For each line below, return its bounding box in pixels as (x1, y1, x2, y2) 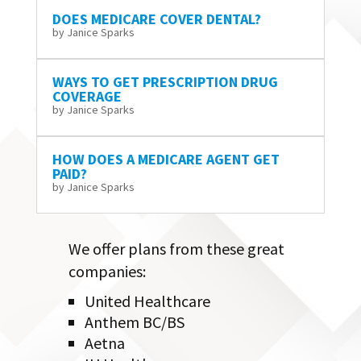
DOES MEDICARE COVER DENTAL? (52, 9, 261, 28)
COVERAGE (52, 86, 122, 106)
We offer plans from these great (68, 238, 284, 259)
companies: (68, 260, 146, 281)
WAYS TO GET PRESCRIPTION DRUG (52, 72, 278, 91)
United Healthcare (84, 290, 210, 311)
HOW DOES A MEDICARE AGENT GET (52, 149, 280, 168)
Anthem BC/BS (84, 311, 185, 332)
